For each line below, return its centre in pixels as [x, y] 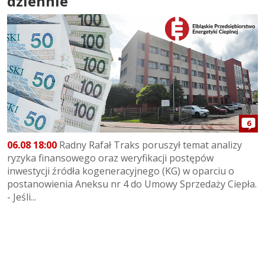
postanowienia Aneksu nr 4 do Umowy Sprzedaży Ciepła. [132, 184]
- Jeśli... [22, 197]
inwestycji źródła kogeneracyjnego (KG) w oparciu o [121, 171]
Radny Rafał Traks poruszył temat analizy [149, 145]
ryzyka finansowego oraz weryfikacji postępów [110, 158]
